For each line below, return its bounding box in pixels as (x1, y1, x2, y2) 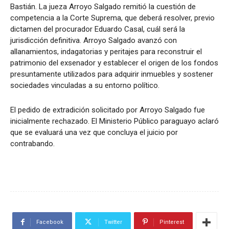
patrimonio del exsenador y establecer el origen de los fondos (10, 58, 218, 68)
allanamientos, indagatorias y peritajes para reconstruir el (10, 47, 202, 57)
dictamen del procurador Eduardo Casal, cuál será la (10, 25, 185, 34)
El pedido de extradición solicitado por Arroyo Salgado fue (10, 105, 205, 115)
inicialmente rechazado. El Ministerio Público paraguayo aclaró (10, 117, 219, 126)
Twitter (104, 219, 122, 226)
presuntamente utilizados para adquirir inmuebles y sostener (10, 70, 213, 79)
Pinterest (159, 219, 184, 226)
